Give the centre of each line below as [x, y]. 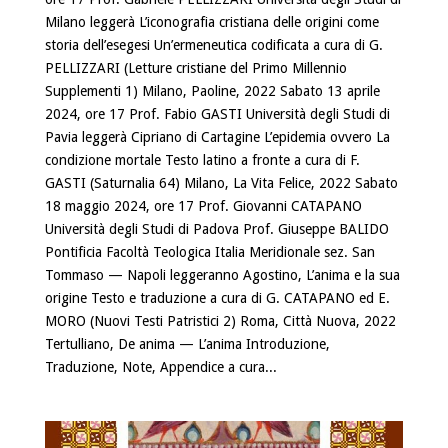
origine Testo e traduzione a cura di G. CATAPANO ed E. [217, 297]
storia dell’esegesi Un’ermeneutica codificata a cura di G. [213, 44]
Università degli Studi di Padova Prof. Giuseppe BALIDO [216, 228]
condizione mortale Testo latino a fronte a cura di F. [202, 159]
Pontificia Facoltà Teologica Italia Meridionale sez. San [209, 251]
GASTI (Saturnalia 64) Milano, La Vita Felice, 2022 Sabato [221, 182]
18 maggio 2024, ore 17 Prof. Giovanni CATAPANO [203, 205]
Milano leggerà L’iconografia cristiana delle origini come [211, 21]
